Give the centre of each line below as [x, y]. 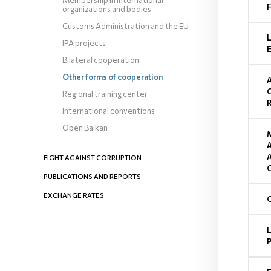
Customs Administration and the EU [126, 26]
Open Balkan [85, 128]
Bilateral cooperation [101, 60]
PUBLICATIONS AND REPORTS [92, 176]
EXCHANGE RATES [74, 195]
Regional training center [105, 94]
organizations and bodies [107, 9]
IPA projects [84, 43]
